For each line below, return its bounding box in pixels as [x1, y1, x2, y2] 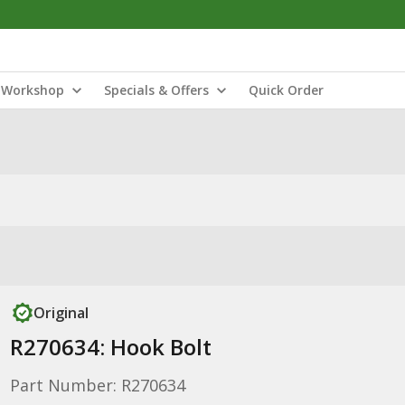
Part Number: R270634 [9, 374, 185, 396]
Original [33, 303, 89, 323]
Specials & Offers [104, 81, 209, 99]
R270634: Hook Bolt [9, 332, 212, 362]
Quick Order [249, 81, 324, 99]
